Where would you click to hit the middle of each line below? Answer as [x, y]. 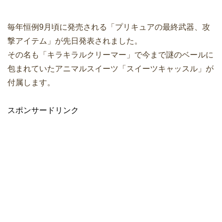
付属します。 [31, 83]
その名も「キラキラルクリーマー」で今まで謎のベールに [111, 55]
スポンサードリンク [43, 111]
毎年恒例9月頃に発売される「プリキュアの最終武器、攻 [109, 27]
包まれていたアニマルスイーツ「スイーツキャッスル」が [111, 69]
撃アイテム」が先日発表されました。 [75, 41]
